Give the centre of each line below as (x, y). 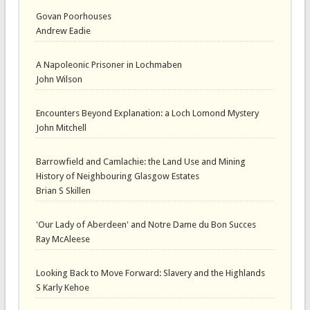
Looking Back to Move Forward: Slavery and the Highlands (150, 273)
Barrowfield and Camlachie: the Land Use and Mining (140, 161)
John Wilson (59, 80)
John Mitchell (61, 128)
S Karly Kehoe (62, 287)
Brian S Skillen (63, 190)
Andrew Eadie (63, 31)
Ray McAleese (63, 239)
